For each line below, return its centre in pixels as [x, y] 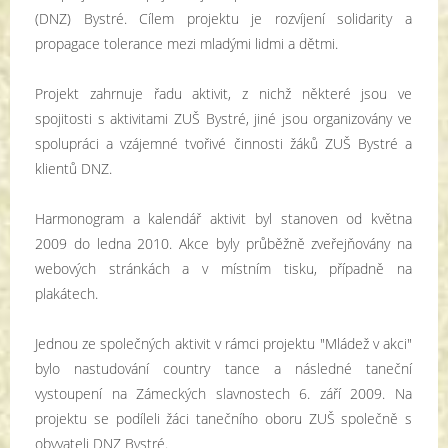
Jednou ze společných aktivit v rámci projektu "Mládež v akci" [223, 343]
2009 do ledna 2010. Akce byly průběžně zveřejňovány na [223, 243]
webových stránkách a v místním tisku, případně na [223, 268]
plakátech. [66, 293]
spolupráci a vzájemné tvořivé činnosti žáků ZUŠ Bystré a [223, 143]
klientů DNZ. [73, 168]
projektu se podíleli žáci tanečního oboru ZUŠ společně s [223, 418]
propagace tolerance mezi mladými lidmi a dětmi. [186, 43]
